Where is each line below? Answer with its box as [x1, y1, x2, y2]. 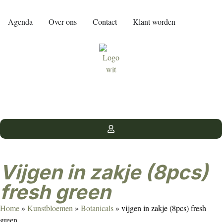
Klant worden [133, 16, 175, 27]
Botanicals [81, 203, 113, 213]
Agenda [8, 16, 33, 27]
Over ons [49, 16, 77, 27]
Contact [93, 16, 117, 27]
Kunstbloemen [27, 203, 73, 213]
